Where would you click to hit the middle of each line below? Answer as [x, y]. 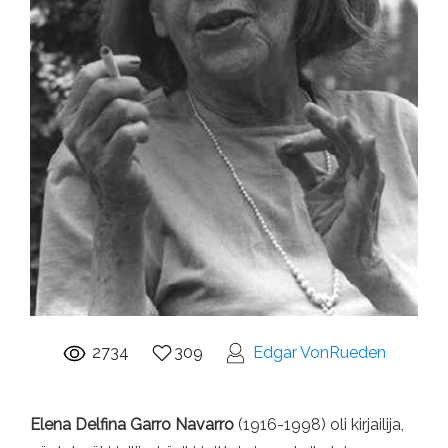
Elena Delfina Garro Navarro [134, 424]
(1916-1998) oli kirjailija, [321, 424]
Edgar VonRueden [319, 352]
